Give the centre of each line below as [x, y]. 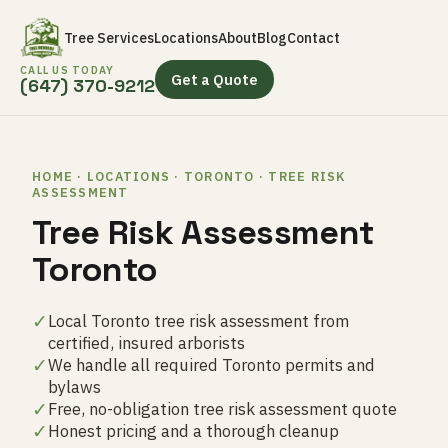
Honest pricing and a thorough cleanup [193, 431]
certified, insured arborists [146, 343]
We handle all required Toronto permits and [211, 365]
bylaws [74, 387]
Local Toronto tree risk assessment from [198, 321]
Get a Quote [214, 79]
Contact [313, 38]
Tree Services [109, 38]
